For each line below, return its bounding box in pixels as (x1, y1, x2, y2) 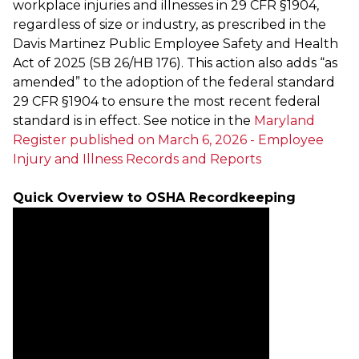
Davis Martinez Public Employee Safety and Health (13, 35, 338, 51)
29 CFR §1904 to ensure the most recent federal (13, 93, 321, 109)
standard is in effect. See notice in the (13, 112, 254, 128)
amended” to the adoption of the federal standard (13, 74, 335, 90)
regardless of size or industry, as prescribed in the (13, 16, 326, 32)
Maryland (254, 112, 315, 128)
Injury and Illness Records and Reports (13, 151, 261, 167)
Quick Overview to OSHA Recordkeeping (13, 189, 296, 205)
